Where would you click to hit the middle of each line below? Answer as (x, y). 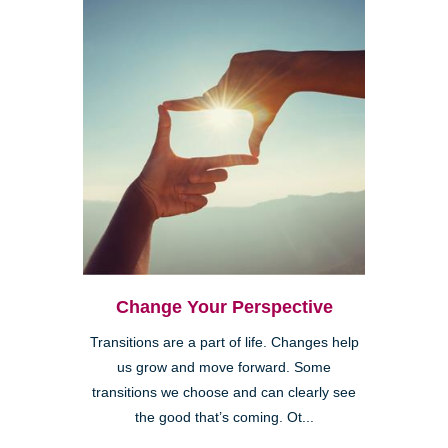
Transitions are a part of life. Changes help (224, 342)
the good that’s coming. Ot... (224, 417)
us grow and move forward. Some (224, 367)
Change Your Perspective (224, 306)
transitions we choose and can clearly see (224, 392)
